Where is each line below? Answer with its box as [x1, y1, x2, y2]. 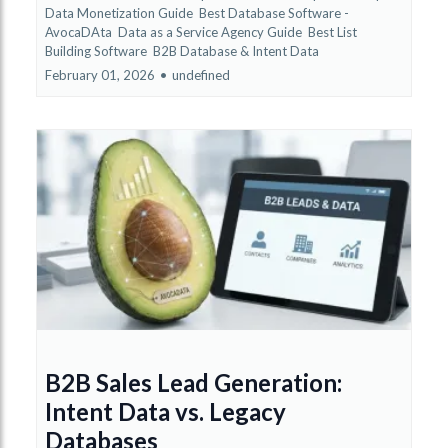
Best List [308, 23, 357, 40]
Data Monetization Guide [45, 4, 196, 21]
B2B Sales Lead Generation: [45, 367, 342, 397]
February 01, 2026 [45, 66, 155, 83]
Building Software [45, 42, 150, 59]
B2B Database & [153, 42, 249, 59]
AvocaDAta [45, 23, 115, 40]
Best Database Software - [199, 4, 349, 21]
